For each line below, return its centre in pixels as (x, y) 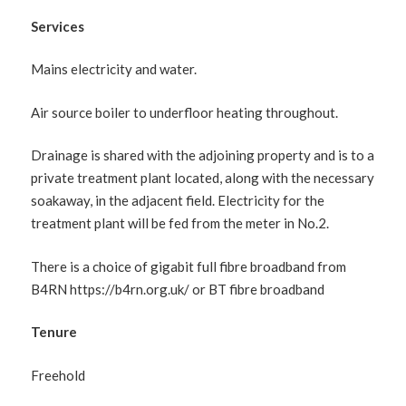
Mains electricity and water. (114, 69)
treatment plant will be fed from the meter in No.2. (180, 223)
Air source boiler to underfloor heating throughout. (185, 112)
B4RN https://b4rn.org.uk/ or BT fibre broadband (178, 289)
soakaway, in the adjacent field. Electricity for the (178, 200)
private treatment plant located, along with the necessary (203, 178)
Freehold (58, 375)
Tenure (54, 332)
